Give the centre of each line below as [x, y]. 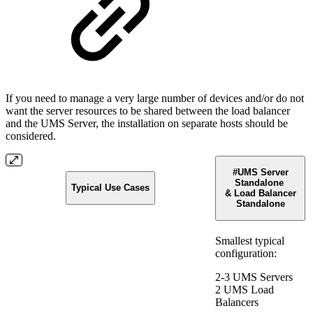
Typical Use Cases [110, 188]
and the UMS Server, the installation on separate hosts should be [147, 124]
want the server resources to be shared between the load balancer [148, 111]
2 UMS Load [245, 290]
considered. [31, 136]
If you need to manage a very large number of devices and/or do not [155, 99]
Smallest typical [250, 241]
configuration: [246, 254]
